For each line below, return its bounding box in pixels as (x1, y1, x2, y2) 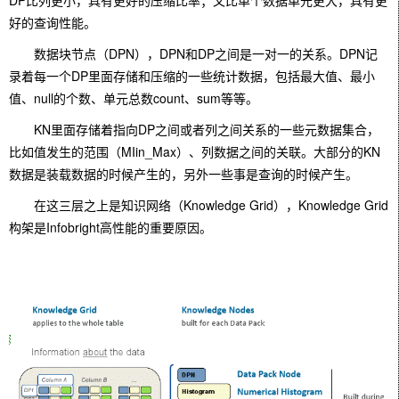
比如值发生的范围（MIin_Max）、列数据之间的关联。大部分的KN (9, 142, 380, 160)
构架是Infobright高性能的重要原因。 (9, 218, 212, 236)
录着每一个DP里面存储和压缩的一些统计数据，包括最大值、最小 (9, 67, 375, 85)
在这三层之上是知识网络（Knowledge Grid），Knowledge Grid (9, 196, 388, 214)
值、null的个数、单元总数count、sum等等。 (9, 89, 258, 107)
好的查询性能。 (9, 13, 96, 31)
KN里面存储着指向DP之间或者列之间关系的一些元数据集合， (9, 120, 379, 138)
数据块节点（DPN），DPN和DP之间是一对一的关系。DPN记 (9, 45, 378, 62)
